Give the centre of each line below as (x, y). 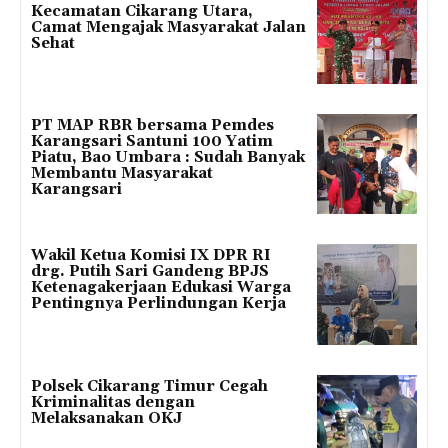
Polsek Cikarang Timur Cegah (149, 386)
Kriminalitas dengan (113, 402)
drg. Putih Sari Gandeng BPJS (150, 272)
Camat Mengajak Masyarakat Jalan (168, 27)
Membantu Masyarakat (122, 174)
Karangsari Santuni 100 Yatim (152, 142)
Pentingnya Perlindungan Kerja (158, 304)
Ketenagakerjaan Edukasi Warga (161, 288)
